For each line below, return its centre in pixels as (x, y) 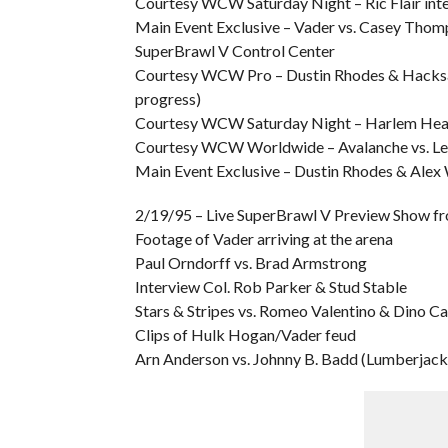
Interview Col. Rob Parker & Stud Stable (270, 286)
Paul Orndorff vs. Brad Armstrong (250, 262)
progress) (167, 98)
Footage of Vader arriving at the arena (263, 238)
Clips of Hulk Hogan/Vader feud (245, 334)
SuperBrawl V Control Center (234, 50)
